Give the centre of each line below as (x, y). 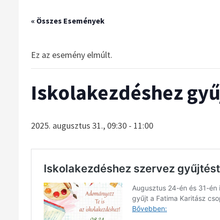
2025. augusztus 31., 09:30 (79, 125)
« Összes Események (68, 21)
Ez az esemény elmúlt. (72, 55)
